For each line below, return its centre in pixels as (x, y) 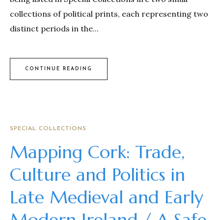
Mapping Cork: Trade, (97, 152)
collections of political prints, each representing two (109, 14)
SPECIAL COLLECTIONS (48, 129)
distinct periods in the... (54, 29)
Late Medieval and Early (107, 197)
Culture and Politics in (97, 175)
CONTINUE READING (59, 69)
